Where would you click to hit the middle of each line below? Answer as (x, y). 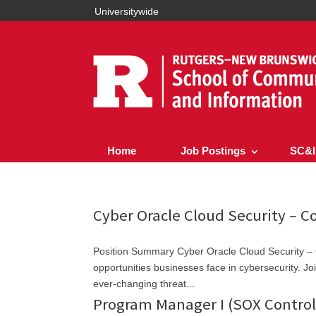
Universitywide (127, 11)
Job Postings (213, 151)
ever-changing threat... (144, 283)
